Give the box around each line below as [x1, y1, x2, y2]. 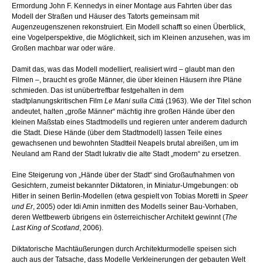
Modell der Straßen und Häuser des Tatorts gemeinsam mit [12, 12, 199, 21]
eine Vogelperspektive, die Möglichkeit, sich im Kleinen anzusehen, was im [12, 33, 250, 42]
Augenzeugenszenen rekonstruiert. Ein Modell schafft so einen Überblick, [12, 23, 245, 32]
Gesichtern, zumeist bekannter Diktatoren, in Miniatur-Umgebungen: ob [12, 181, 238, 190]
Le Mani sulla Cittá [104, 97, 164, 106]
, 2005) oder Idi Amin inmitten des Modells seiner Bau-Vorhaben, [33, 203, 238, 211]
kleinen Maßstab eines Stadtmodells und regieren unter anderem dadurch [12, 118, 247, 127]
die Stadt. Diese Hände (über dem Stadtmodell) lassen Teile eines [12, 129, 222, 137]
